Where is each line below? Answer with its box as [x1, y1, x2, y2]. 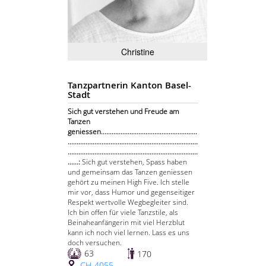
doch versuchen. [68, 237, 122, 248]
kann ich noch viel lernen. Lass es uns [68, 227, 189, 238]
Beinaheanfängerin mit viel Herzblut [68, 217, 185, 228]
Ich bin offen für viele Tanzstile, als [68, 207, 178, 218]
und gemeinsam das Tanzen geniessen [68, 167, 192, 178]
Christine [121, 46, 154, 58]
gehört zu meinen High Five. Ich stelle [68, 177, 189, 188]
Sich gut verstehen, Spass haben [82, 157, 187, 167]
